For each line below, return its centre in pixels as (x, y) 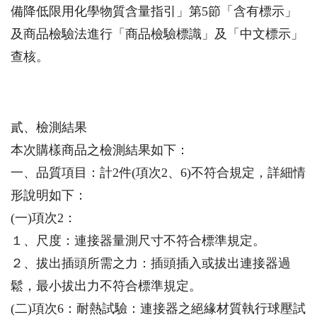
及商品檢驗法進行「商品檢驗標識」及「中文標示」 (157, 34)
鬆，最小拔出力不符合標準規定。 (106, 286)
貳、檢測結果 (49, 128)
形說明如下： (49, 196)
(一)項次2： (44, 218)
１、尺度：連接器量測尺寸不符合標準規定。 (138, 241)
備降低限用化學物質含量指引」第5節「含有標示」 (154, 12)
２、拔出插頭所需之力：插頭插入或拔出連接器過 (151, 264)
